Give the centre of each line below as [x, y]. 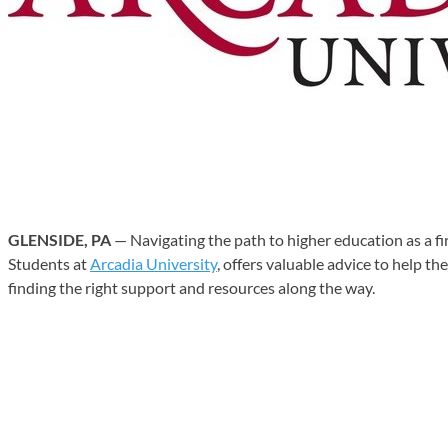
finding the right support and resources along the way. [191, 287]
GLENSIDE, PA [59, 239]
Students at [49, 263]
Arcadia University [153, 263]
